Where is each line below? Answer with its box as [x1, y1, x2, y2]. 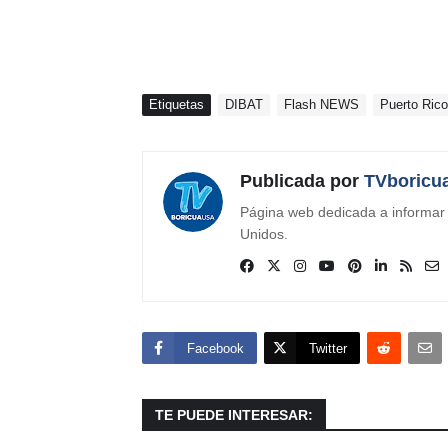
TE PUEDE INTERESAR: [155, 406, 313, 423]
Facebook [187, 340, 244, 356]
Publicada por [240, 170, 359, 191]
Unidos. [240, 225, 288, 242]
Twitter [309, 340, 347, 356]
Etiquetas [149, 96, 204, 112]
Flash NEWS [284, 96, 359, 112]
